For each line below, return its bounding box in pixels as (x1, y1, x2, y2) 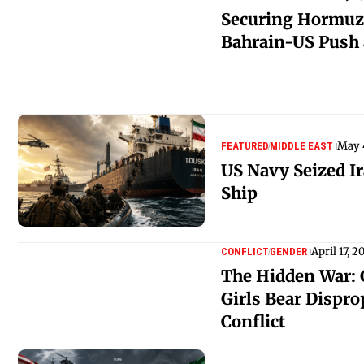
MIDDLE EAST (270, 139, 333, 152)
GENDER (270, 245, 307, 258)
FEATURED (221, 139, 269, 152)
